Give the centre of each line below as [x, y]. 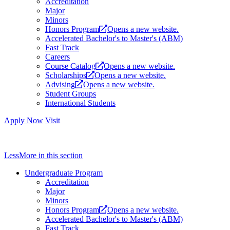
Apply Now [24, 121]
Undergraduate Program [64, 173]
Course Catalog [70, 66]
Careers [57, 57]
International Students [80, 103]
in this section [60, 156]
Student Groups [71, 94]
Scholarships [66, 75]
